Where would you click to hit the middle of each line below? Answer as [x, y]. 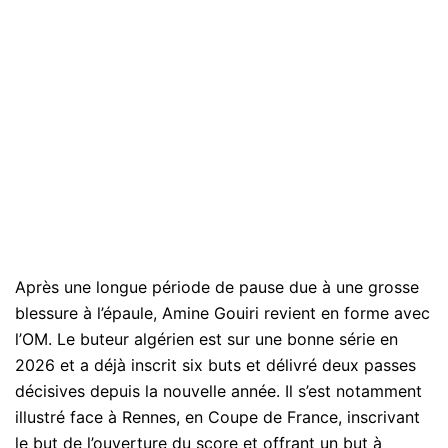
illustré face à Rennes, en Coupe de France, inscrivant [217, 417]
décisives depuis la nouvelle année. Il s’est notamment [218, 391]
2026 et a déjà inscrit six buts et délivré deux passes [215, 365]
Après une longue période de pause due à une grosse [217, 287]
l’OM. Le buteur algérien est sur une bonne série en [206, 339]
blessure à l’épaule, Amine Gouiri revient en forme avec [222, 313]
